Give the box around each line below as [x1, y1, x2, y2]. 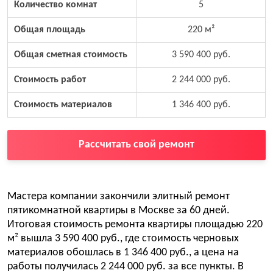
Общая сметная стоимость [14, 50, 127, 60]
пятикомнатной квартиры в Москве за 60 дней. [7, 205, 230, 216]
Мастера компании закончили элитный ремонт [7, 191, 230, 202]
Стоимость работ [14, 75, 86, 85]
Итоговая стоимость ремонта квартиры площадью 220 [7, 219, 263, 230]
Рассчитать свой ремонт [79, 139, 194, 151]
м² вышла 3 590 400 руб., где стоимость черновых [7, 233, 239, 244]
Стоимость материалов [14, 100, 112, 110]
